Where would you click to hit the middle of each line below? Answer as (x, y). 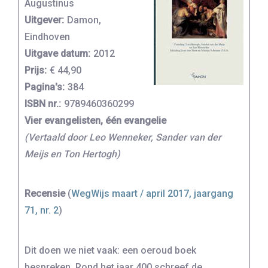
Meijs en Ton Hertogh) (72, 154)
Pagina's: (45, 87)
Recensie (45, 194)
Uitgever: (44, 20)
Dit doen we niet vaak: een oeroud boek (110, 250)
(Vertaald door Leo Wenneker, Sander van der (123, 137)
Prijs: (36, 70)
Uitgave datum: (57, 54)
